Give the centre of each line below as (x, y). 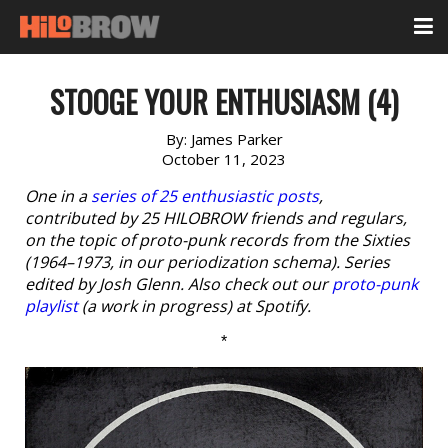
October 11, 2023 (224, 159)
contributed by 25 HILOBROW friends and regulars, (216, 218)
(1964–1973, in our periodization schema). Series (207, 262)
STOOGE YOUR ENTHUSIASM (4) (224, 101)
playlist (51, 306)
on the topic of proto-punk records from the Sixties (217, 240)
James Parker (236, 139)
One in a (58, 196)
